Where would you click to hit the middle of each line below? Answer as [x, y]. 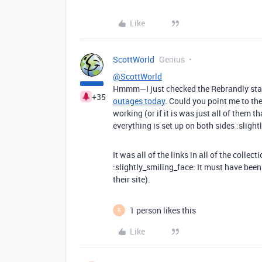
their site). [132, 179]
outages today [139, 101]
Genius [172, 59]
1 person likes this [163, 210]
